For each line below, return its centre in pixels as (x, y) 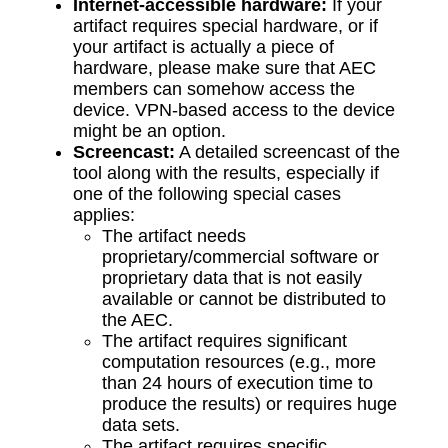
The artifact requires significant (224, 341)
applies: (103, 215)
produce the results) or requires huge (249, 404)
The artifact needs (173, 236)
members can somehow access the (213, 89)
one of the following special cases (206, 194)
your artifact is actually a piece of (203, 47)
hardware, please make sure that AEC (224, 68)
